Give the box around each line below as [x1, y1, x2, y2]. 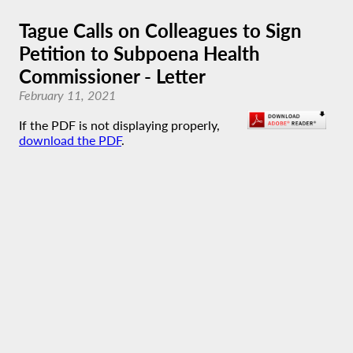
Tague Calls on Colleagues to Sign [19, 19, 302, 42]
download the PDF [19, 132, 121, 147]
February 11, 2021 [19, 87, 116, 102]
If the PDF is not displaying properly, [19, 117, 220, 132]
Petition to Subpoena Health [19, 42, 260, 65]
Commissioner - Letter [19, 65, 206, 87]
